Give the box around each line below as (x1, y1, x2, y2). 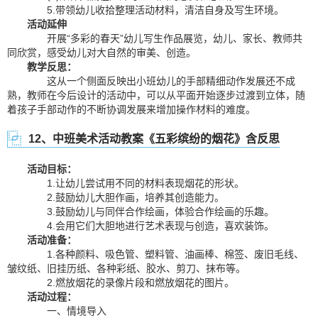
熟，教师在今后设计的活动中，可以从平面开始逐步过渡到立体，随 (7, 89, 305, 101)
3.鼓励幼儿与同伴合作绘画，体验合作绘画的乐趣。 (27, 206, 274, 217)
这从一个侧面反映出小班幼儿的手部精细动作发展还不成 (27, 75, 295, 87)
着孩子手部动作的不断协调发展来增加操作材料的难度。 (7, 104, 256, 115)
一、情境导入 (27, 305, 106, 317)
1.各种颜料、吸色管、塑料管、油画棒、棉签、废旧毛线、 (27, 248, 304, 260)
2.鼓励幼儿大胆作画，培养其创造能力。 (27, 192, 224, 203)
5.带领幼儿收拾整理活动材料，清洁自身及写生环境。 (27, 4, 284, 16)
